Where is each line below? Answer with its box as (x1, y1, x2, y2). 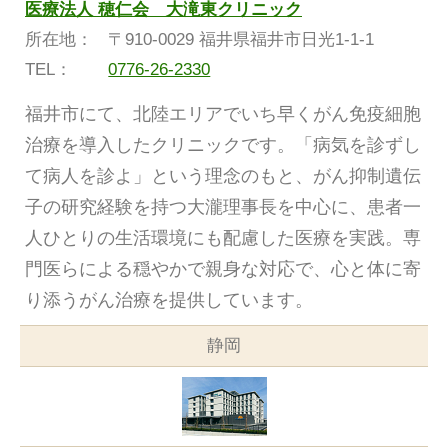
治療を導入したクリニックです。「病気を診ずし (25, 135, 421, 156)
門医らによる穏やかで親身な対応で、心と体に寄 (25, 259, 421, 280)
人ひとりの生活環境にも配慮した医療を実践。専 (25, 228, 421, 249)
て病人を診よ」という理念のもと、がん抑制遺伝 (25, 166, 421, 187)
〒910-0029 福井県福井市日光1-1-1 (108, 30, 375, 50)
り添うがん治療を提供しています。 (25, 290, 313, 311)
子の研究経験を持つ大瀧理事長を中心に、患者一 (25, 197, 421, 218)
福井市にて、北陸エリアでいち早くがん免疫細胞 (25, 104, 421, 125)
